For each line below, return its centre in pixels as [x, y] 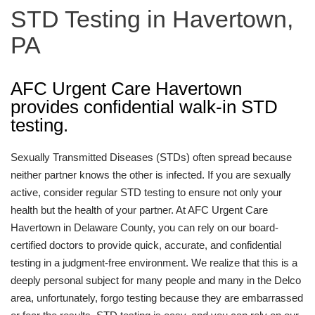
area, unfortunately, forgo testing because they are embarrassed [157, 298]
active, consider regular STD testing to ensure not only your [146, 192]
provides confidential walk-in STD [144, 107]
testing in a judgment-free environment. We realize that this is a [154, 263]
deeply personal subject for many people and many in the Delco [156, 280]
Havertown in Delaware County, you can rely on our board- [144, 227]
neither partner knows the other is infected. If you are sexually [151, 175]
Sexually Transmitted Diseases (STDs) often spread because [151, 157]
